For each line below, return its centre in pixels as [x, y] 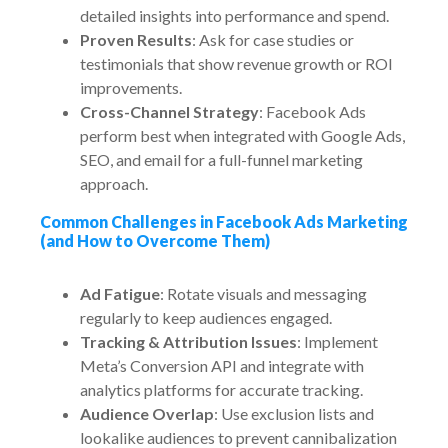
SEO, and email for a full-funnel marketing [221, 159]
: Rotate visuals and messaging [263, 293]
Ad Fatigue [120, 293]
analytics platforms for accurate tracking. [221, 389]
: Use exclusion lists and [294, 413]
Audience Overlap [147, 413]
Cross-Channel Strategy [169, 111]
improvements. [131, 87]
